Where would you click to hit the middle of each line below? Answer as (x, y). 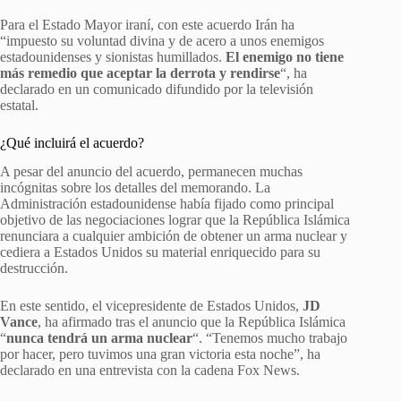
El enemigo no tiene (285, 56)
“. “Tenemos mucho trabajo (270, 338)
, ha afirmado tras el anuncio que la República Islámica (192, 322)
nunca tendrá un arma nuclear (99, 338)
